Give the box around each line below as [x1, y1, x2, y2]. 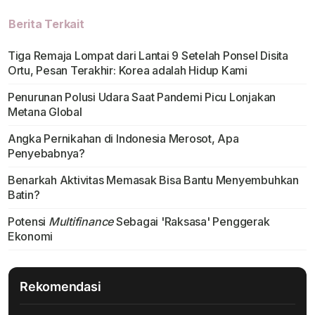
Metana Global [7, 105, 82, 120]
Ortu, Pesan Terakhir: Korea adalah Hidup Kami [7, 63, 248, 78]
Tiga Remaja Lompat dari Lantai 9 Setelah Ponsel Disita [7, 49, 288, 63]
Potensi [7, 214, 49, 229]
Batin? [7, 188, 40, 202]
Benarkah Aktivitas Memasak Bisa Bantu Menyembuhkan [7, 173, 299, 188]
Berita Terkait [8, 17, 84, 32]
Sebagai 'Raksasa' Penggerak [113, 214, 270, 229]
